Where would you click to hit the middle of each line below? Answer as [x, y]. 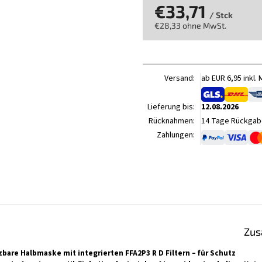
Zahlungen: [176, 135]
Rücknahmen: [172, 121]
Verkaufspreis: [181, 36]
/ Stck [221, 15]
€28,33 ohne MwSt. [190, 25]
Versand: [180, 78]
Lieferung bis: [171, 107]
